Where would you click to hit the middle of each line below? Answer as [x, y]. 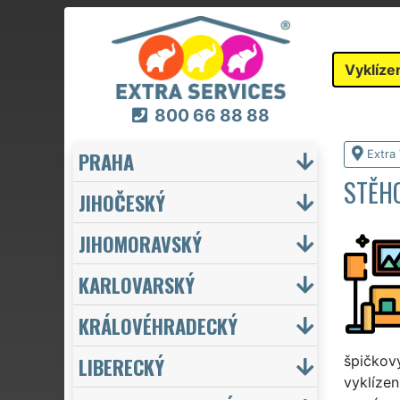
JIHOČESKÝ [122, 202]
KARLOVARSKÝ [137, 284]
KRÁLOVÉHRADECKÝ [158, 325]
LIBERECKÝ [121, 366]
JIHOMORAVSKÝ [140, 243]
